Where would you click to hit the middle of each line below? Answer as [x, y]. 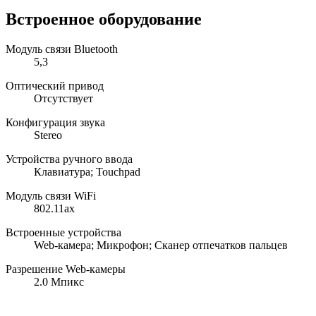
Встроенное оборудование [104, 19]
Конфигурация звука [55, 122]
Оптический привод [55, 85]
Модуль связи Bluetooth [62, 49]
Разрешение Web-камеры [66, 269]
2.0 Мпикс [59, 281]
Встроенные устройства [63, 232]
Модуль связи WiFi [51, 195]
